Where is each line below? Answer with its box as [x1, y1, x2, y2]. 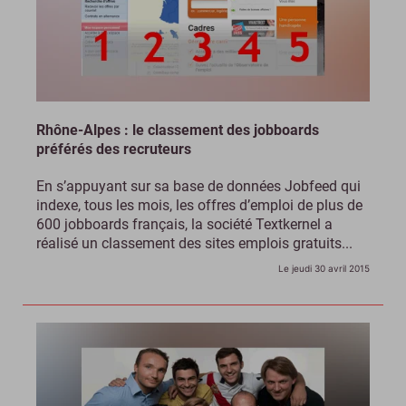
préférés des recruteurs [36, 140, 191, 159]
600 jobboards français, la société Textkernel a [36, 216, 333, 234]
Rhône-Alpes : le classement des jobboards [36, 121, 319, 140]
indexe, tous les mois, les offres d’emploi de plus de [36, 197, 362, 215]
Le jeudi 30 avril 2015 [278, 263, 370, 275]
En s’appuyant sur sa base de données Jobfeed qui [36, 178, 361, 196]
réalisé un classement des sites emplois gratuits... [36, 235, 353, 253]
